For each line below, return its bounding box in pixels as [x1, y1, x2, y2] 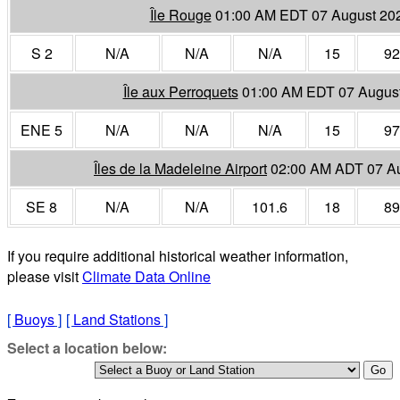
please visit [7, 265, 82, 287]
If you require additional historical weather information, [7, 245, 348, 266]
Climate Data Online [82, 265, 211, 287]
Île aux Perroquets [122, 80, 238, 102]
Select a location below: [7, 337, 167, 358]
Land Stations [73, 308, 161, 329]
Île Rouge [149, 4, 212, 25]
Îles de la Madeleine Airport [94, 157, 267, 179]
